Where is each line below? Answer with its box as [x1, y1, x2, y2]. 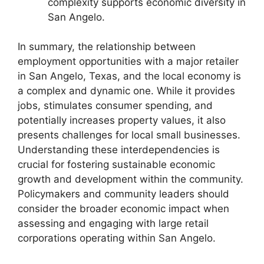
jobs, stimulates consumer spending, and [18, 100, 213, 112]
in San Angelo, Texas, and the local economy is [18, 70, 241, 82]
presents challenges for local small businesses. [18, 129, 240, 141]
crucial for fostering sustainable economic [18, 159, 215, 171]
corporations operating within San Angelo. [18, 232, 216, 245]
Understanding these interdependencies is [18, 144, 220, 156]
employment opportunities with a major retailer [18, 55, 239, 68]
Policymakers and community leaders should [18, 188, 229, 200]
